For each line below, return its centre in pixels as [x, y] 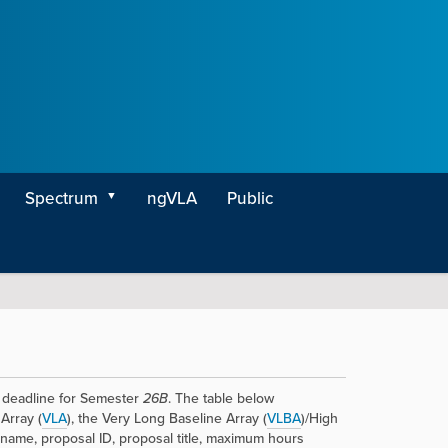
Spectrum [61, 198]
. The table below [220, 398]
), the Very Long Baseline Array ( [166, 418]
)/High [319, 418]
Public [250, 198]
